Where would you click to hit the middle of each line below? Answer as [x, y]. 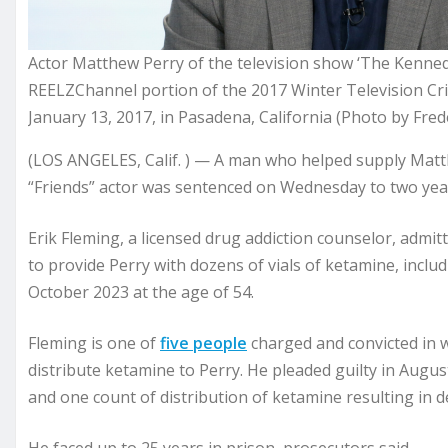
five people [203, 343]
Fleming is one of [94, 343]
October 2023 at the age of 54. [143, 292]
